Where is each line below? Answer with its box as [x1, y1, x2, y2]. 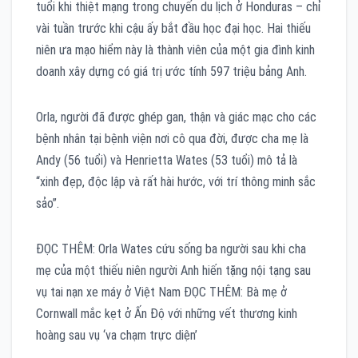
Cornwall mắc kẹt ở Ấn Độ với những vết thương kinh [36, 305, 297, 321]
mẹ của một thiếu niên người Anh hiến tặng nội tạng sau [36, 262, 311, 278]
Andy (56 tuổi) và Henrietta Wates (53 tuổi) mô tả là [36, 152, 297, 168]
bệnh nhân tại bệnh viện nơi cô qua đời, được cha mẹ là [36, 130, 308, 146]
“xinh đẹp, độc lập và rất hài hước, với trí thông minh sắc [36, 173, 316, 189]
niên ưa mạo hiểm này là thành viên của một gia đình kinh [36, 42, 315, 58]
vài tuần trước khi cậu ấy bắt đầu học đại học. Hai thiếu [36, 20, 311, 36]
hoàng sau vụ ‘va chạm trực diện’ [36, 327, 197, 343]
